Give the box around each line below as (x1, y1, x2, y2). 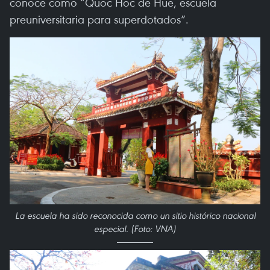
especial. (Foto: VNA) (94, 223, 176, 235)
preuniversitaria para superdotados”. (10, 11, 189, 27)
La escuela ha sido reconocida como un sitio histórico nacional (14, 210, 256, 222)
